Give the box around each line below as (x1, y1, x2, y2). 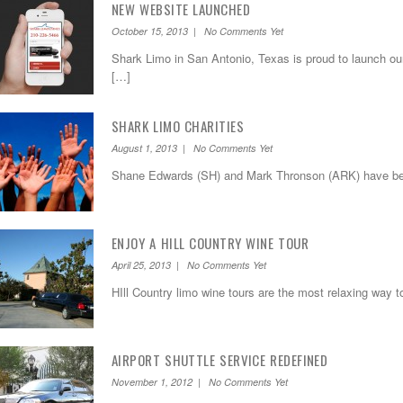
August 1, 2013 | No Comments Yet (112, 141, 273, 155)
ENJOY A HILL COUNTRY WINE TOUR (112, 233, 309, 253)
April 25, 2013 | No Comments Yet (112, 258, 266, 272)
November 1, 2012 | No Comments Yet (112, 375, 288, 389)
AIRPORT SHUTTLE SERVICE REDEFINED (112, 350, 328, 370)
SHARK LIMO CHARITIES (112, 116, 244, 136)
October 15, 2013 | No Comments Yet (112, 24, 283, 38)
